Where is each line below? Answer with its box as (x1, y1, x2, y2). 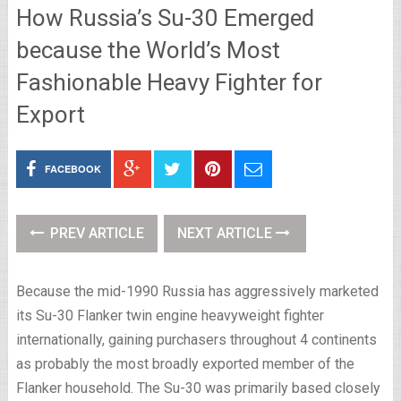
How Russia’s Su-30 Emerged (15, 4, 314, 31)
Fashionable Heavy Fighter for (15, 69, 322, 96)
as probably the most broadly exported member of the (15, 355, 354, 372)
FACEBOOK (44, 162, 101, 175)
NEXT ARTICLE (176, 225, 276, 242)
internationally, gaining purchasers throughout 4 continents (15, 331, 377, 348)
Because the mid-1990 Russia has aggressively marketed (15, 283, 379, 300)
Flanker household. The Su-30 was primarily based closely (15, 380, 380, 397)
